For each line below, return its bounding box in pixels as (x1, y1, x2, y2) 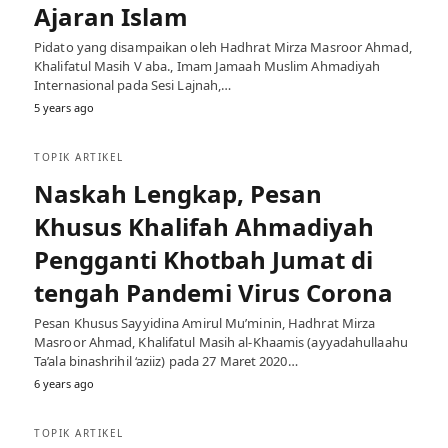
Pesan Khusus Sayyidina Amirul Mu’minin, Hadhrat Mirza (34, 313, 376, 332)
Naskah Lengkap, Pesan (34, 176, 322, 210)
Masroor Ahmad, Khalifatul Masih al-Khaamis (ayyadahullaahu (34, 332, 408, 351)
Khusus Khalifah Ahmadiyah (34, 209, 374, 243)
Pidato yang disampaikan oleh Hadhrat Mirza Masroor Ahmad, (34, 37, 412, 56)
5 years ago (34, 99, 94, 115)
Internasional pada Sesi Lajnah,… (34, 75, 232, 94)
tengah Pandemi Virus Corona (34, 275, 393, 309)
